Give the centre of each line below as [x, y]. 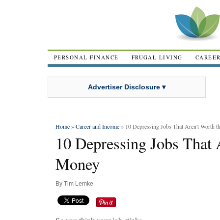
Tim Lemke [79, 184]
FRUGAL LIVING [157, 57]
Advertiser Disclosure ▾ [127, 87]
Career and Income [97, 126]
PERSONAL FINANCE [86, 57]
